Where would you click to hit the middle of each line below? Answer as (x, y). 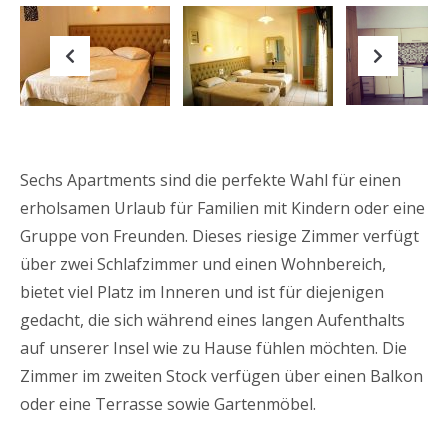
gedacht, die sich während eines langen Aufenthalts (212, 319)
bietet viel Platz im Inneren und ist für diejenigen (202, 291)
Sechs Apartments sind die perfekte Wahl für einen (210, 179)
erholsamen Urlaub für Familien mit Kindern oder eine (222, 207)
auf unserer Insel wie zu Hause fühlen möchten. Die (213, 347)
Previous (129, 95)
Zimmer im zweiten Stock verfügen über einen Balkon (221, 375)
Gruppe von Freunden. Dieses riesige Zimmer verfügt (219, 235)
